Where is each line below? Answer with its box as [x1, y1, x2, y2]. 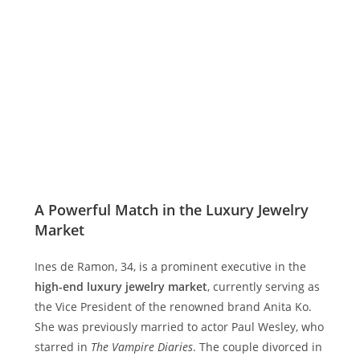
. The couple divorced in [192, 339, 322, 354]
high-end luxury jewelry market [34, 279, 207, 294]
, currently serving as [207, 279, 320, 294]
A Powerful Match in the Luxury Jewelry [34, 200, 309, 219]
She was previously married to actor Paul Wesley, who [34, 319, 324, 334]
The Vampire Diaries [90, 339, 193, 354]
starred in [34, 339, 91, 354]
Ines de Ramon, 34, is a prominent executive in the [34, 259, 306, 274]
